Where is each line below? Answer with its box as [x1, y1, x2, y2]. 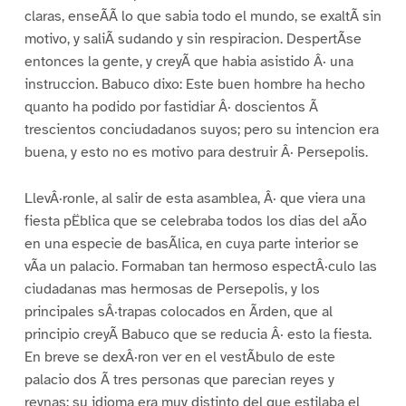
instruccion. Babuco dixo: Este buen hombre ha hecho [24, 75, 365, 94]
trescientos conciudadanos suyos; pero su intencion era [24, 121, 379, 140]
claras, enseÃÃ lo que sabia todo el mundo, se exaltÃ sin [24, 7, 382, 26]
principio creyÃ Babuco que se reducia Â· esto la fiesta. [24, 324, 372, 343]
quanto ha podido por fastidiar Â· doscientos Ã [24, 98, 318, 117]
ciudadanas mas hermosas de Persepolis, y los [24, 279, 320, 298]
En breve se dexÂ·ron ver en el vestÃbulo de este [24, 347, 335, 366]
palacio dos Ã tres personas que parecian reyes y [24, 370, 334, 389]
